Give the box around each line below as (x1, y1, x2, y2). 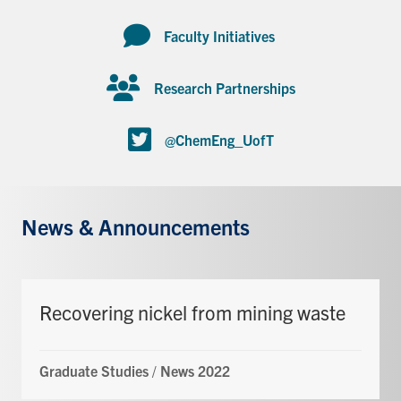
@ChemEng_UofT (164, 130, 274, 149)
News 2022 (160, 361, 230, 380)
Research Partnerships (153, 78, 295, 97)
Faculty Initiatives (163, 26, 278, 45)
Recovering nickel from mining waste (39, 299, 346, 324)
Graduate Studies (39, 361, 149, 380)
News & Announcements (21, 212, 250, 240)
